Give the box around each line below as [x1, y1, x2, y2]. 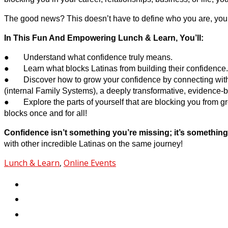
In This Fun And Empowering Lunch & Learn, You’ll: [4, 34, 204, 43]
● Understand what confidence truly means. [4, 53, 173, 62]
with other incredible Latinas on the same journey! [4, 139, 183, 149]
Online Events [64, 157, 116, 169]
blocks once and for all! [4, 109, 87, 118]
